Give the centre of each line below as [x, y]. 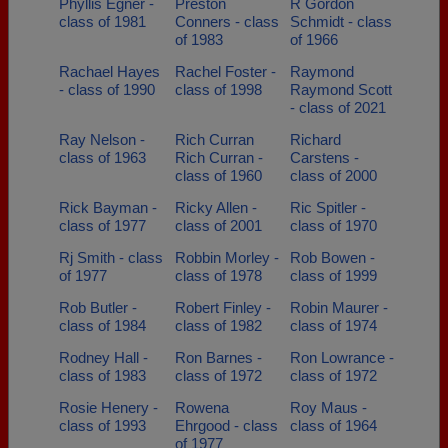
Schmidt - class [341, 21]
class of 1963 [102, 157]
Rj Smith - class [111, 257]
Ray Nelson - [102, 139]
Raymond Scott [341, 89]
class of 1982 [218, 325]
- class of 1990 [107, 89]
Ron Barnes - [218, 357]
